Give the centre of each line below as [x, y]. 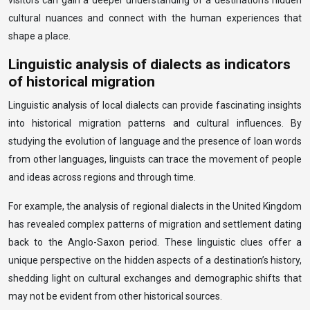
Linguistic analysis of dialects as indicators [149, 64]
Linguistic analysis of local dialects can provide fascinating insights [155, 105]
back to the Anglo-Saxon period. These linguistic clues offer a [155, 242]
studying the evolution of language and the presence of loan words [155, 141]
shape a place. [39, 36]
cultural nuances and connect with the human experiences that [155, 18]
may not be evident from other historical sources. [115, 296]
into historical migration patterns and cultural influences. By [155, 123]
